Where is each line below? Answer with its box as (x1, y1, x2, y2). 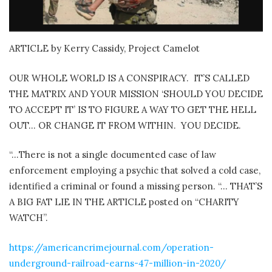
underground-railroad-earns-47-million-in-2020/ (9, 257, 226, 269)
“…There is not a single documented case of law (9, 149, 216, 161)
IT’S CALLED (194, 72, 250, 84)
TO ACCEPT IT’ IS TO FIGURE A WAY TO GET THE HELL (9, 103, 256, 115)
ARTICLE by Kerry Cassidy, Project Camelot (9, 42, 200, 55)
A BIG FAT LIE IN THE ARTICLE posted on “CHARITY (9, 196, 239, 208)
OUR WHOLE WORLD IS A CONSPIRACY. (9, 72, 189, 84)
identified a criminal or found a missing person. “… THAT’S (9, 180, 262, 192)
